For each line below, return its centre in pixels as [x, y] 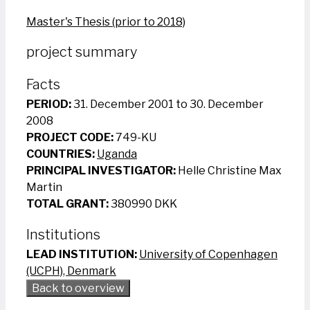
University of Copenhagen [208, 254]
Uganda [117, 154]
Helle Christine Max [229, 170]
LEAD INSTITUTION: [82, 254]
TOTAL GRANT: [67, 203]
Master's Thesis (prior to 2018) [106, 21]
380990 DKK [143, 203]
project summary [82, 52]
